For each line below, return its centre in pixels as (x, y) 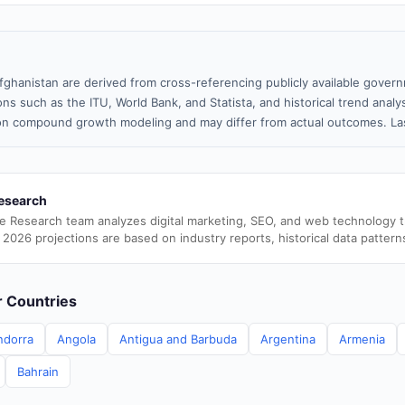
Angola (76, 339)
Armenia (362, 339)
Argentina (288, 339)
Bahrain (38, 372)
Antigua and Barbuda (178, 339)
